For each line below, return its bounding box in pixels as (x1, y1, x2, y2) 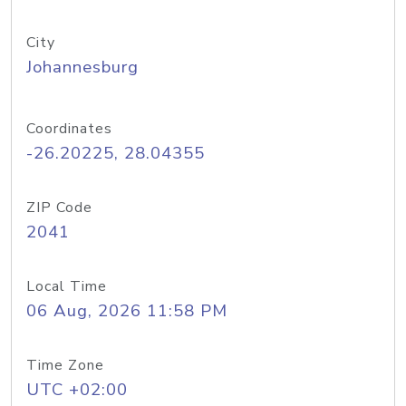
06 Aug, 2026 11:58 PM (26, 299, 227, 323)
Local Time (26, 276, 107, 296)
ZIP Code (26, 198, 92, 217)
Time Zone (26, 355, 104, 375)
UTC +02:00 (26, 378, 128, 401)
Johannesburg (26, 55, 139, 79)
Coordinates (26, 119, 112, 139)
